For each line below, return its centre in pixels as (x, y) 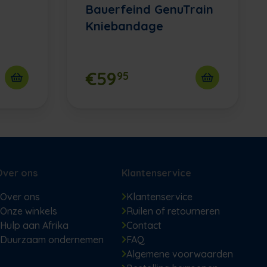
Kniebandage (125, 26)
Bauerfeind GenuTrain (150, 10)
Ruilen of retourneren (173, 211)
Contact (144, 226)
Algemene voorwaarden (179, 254)
